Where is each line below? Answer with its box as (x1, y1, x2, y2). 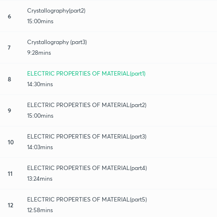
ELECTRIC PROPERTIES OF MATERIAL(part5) (27, 195, 147, 203)
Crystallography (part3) (27, 38, 87, 46)
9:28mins (27, 48, 51, 56)
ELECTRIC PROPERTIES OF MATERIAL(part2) (27, 101, 146, 108)
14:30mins (27, 80, 53, 88)
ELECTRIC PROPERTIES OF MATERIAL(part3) (27, 132, 146, 140)
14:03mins (27, 143, 53, 151)
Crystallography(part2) (27, 6, 85, 14)
